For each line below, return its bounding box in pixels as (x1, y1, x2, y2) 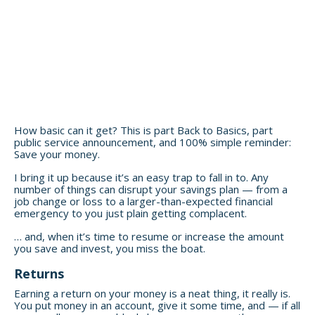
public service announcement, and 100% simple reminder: (14, 134, 291, 149)
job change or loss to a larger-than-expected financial (14, 193, 273, 208)
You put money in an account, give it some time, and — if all (14, 297, 300, 312)
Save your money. (14, 146, 100, 161)
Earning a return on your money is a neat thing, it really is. (14, 285, 290, 300)
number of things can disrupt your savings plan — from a (14, 181, 288, 196)
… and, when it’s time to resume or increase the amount (14, 229, 284, 243)
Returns (14, 264, 64, 282)
